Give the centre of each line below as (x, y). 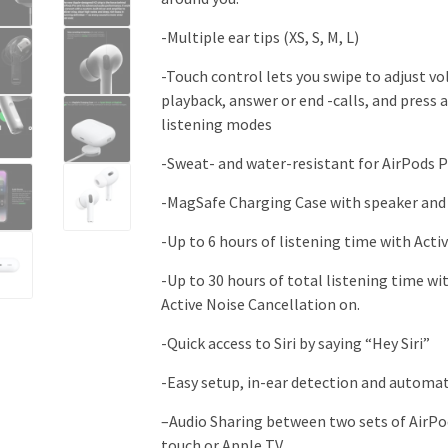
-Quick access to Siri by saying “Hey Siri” (295, 342)
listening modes (216, 123)
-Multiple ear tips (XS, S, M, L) (259, 36)
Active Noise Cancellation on (258, 303)
